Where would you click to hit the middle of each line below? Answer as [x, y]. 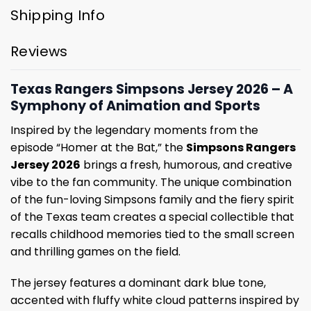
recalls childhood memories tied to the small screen [152, 234]
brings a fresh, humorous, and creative [186, 165]
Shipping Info [58, 15]
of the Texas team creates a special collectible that [152, 217]
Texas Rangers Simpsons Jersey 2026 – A [152, 89]
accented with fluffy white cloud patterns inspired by [155, 301]
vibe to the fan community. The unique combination [151, 182]
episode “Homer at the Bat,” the [98, 147]
